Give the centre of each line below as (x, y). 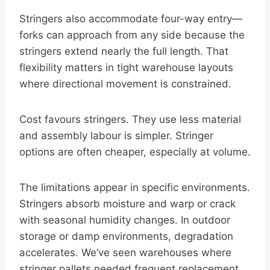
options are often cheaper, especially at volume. (135, 152)
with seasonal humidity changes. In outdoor (125, 220)
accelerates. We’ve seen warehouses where (125, 253)
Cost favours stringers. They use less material (130, 120)
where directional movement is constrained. (125, 84)
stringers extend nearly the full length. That (124, 52)
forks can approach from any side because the (132, 35)
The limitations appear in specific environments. (135, 188)
